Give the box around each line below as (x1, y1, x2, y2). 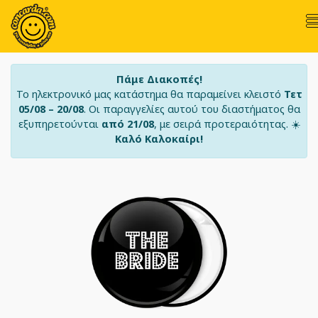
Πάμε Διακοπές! (116, 72, 202, 86)
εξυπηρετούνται (18, 117, 102, 131)
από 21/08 (101, 117, 154, 131)
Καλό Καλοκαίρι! (115, 132, 203, 146)
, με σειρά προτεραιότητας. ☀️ (153, 117, 300, 131)
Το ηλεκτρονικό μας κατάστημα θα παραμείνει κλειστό (16, 87, 284, 101)
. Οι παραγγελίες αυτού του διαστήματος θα (83, 102, 300, 116)
